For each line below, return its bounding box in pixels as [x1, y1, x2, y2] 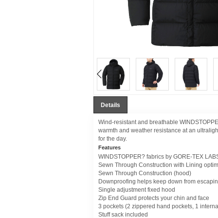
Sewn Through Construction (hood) [98, 169, 191, 177]
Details [101, 101, 120, 109]
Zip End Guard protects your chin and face [98, 194, 209, 201]
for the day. [98, 135, 127, 142]
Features [98, 144, 121, 150]
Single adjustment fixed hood [98, 186, 175, 193]
